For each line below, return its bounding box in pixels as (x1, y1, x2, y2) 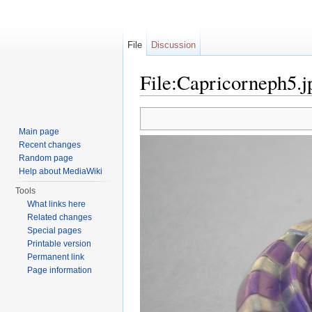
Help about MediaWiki (19, 166, 103, 176)
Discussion (151, 40, 196, 50)
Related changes (27, 212, 93, 222)
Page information (27, 265, 93, 275)
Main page (19, 127, 60, 136)
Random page (19, 153, 74, 163)
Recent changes (19, 140, 81, 150)
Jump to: (140, 95, 181, 107)
